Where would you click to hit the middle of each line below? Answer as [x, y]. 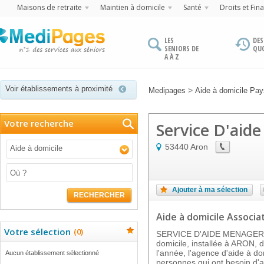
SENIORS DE [181, 49]
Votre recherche [39, 123]
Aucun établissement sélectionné [52, 253]
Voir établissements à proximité [59, 89]
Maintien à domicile [133, 7]
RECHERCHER [99, 195]
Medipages [167, 90]
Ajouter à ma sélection [210, 190]
